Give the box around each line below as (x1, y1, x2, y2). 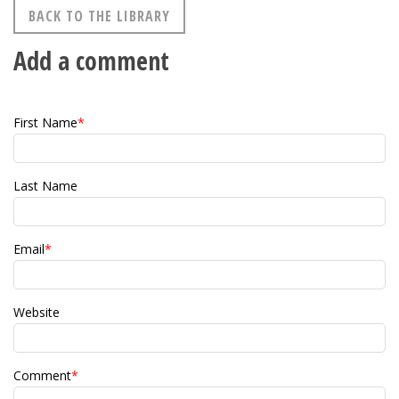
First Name (13, 114, 77, 132)
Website (13, 304, 60, 322)
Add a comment (13, 44, 169, 78)
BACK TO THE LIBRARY (28, 6, 170, 27)
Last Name (13, 177, 77, 195)
